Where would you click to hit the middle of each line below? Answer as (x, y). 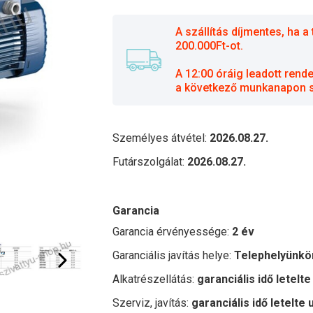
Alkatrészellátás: (155, 279)
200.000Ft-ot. (209, 46)
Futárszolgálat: (150, 162)
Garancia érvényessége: (172, 232)
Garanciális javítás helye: (173, 255)
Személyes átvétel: (161, 138)
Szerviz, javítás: (152, 303)
